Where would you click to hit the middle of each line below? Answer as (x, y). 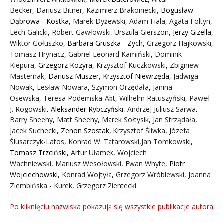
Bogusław (177, 10)
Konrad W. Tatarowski (104, 141)
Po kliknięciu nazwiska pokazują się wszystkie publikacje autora (111, 206)
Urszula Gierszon (142, 32)
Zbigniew (184, 65)
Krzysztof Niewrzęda (136, 76)
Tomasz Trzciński (38, 152)
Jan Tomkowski (166, 141)
